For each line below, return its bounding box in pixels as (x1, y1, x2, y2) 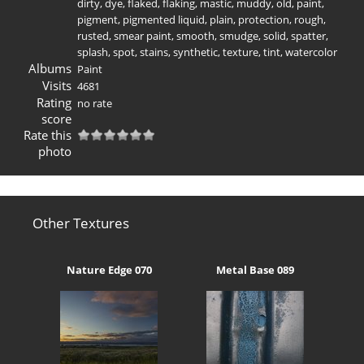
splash (77, 44, 108, 59)
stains (140, 44, 168, 59)
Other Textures (32, 213, 129, 232)
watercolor (285, 44, 337, 59)
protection (238, 11, 289, 27)
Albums (28, 59, 71, 76)
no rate (77, 95, 112, 110)
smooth (176, 28, 214, 43)
